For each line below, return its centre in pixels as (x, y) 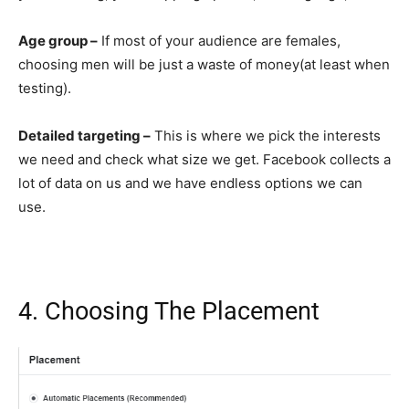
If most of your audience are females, (219, 40)
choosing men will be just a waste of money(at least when (204, 64)
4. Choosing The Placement (169, 311)
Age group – (58, 40)
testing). (45, 88)
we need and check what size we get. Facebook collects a (204, 159)
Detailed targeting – (84, 135)
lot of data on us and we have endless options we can (190, 183)
